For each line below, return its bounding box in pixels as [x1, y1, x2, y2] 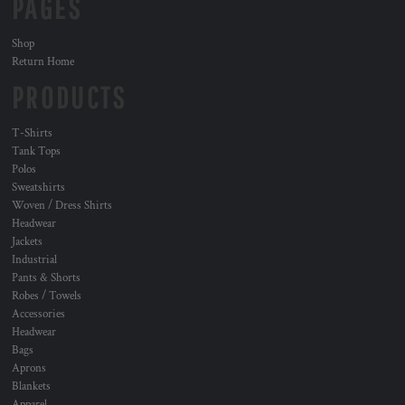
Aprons [12, 361, 46, 376]
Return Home [12, 54, 74, 70]
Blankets [12, 379, 51, 394]
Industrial [12, 252, 57, 268]
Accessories [12, 306, 65, 322]
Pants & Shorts [12, 270, 80, 286]
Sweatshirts [12, 180, 65, 195]
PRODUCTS [12, 80, 127, 115]
